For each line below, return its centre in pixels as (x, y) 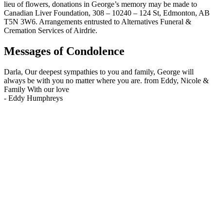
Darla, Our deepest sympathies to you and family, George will (99, 72)
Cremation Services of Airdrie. (51, 31)
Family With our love (36, 90)
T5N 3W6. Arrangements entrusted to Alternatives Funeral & (98, 22)
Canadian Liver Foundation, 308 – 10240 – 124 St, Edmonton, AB (107, 13)
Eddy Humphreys (36, 98)
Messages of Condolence (64, 51)
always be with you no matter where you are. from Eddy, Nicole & (106, 81)
